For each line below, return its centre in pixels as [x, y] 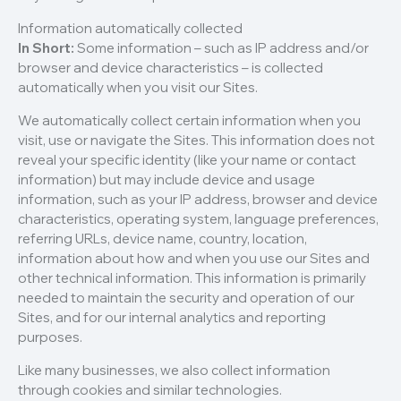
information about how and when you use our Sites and [194, 259]
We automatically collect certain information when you [189, 121]
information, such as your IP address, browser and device [198, 200]
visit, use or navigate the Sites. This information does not [196, 141]
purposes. [50, 337]
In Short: [46, 48]
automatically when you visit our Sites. [138, 88]
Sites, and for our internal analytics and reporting [172, 318]
